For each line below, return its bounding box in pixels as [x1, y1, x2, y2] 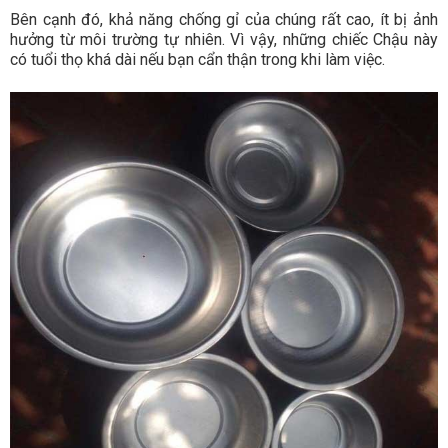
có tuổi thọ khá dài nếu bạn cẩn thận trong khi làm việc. [10, 50, 385, 70]
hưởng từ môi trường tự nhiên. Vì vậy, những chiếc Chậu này [10, 30, 438, 50]
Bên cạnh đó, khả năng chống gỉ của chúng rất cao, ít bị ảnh [10, 10, 438, 30]
